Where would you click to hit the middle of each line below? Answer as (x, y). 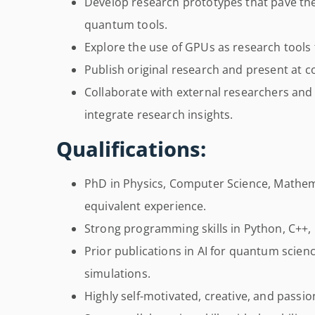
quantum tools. (126, 25)
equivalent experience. (146, 206)
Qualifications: (131, 149)
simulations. (117, 274)
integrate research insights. (159, 115)
